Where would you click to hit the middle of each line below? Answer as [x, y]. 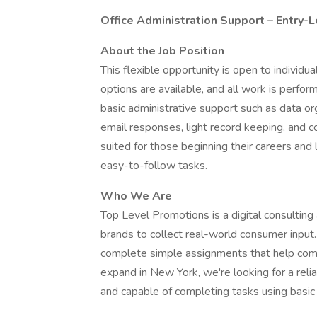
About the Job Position [162, 51]
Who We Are [136, 196]
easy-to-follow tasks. [154, 166]
